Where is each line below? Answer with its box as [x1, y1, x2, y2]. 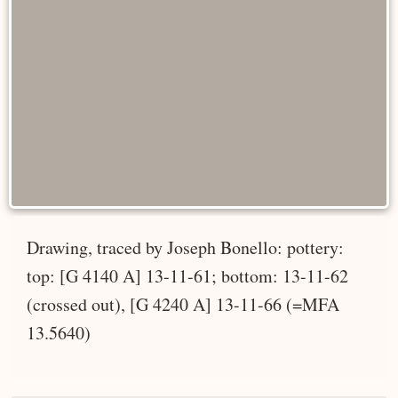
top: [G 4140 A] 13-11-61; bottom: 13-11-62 [27, 263, 348, 288]
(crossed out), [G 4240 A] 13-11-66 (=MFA [27, 291, 339, 316]
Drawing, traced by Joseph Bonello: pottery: [27, 235, 344, 259]
